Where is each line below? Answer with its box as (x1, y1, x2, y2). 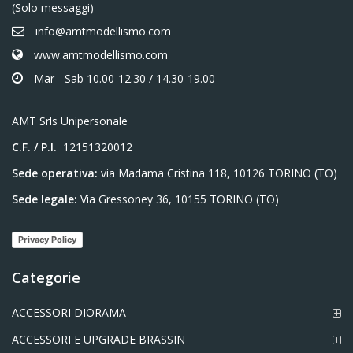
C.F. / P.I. (12, 139, 57, 155)
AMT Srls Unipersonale (12, 113, 128, 128)
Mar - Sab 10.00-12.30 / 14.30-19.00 (34, 70, 215, 86)
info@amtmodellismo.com (35, 23, 171, 39)
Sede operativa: (12, 165, 101, 181)
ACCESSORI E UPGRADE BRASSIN (12, 332, 185, 347)
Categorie (12, 268, 80, 288)
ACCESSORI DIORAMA (12, 305, 126, 321)
